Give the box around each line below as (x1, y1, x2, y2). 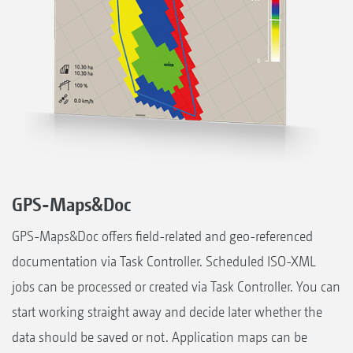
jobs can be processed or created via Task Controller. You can (12, 278, 340, 295)
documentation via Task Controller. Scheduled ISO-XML (12, 253, 316, 270)
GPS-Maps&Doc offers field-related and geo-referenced (12, 228, 313, 245)
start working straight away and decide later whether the (12, 303, 322, 321)
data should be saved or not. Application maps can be (12, 329, 307, 346)
